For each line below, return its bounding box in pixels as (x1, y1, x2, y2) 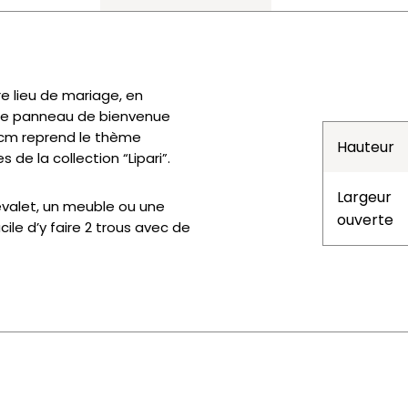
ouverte (337, 209, 393, 230)
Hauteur (337, 137, 394, 158)
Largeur (337, 187, 392, 208)
